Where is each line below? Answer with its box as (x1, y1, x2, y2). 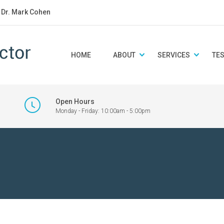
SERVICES (157, 51, 190, 59)
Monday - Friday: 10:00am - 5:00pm (55, 107, 150, 114)
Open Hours (55, 97, 94, 105)
